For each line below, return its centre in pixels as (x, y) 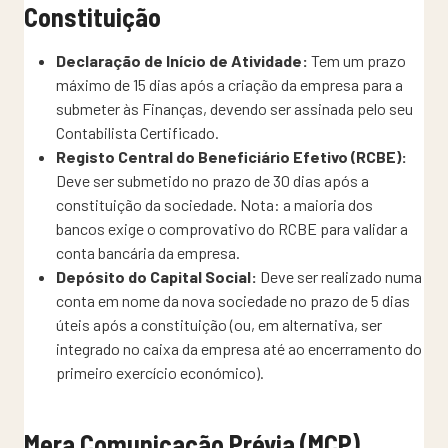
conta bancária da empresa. (148, 252)
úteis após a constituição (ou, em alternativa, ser (219, 324)
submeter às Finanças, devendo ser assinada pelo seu (234, 108)
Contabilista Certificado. (137, 132)
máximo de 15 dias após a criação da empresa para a (229, 84)
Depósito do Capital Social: (156, 276)
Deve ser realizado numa (339, 276)
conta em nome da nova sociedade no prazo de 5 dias (233, 300)
